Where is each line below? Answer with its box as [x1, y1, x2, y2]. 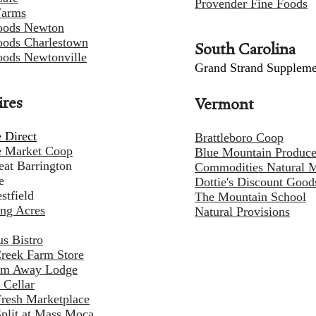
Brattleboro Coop [195, 130, 284, 145]
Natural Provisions [195, 205, 290, 219]
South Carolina [195, 42, 296, 59]
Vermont [195, 97, 254, 114]
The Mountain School [195, 190, 306, 205]
